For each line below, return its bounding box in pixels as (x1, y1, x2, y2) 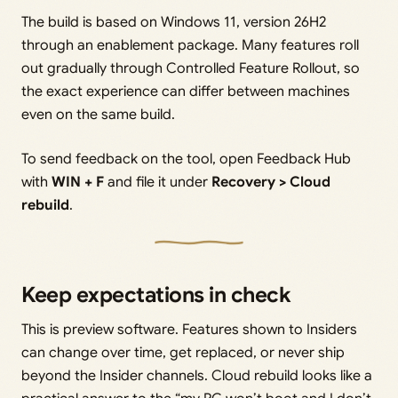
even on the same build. (21, 105, 175, 123)
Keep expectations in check (21, 281, 291, 308)
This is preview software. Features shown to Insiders (21, 320, 357, 338)
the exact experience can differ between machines (21, 82, 350, 100)
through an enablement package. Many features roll (21, 36, 359, 54)
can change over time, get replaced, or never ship (21, 343, 345, 362)
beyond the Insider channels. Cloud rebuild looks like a (21, 366, 372, 385)
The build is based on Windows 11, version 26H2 (21, 12, 326, 31)
